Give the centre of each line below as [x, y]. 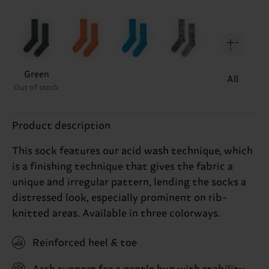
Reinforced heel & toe [85, 243]
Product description [61, 126]
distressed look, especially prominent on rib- [119, 198]
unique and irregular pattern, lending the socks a [129, 182]
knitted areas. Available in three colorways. [116, 213]
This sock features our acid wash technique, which [132, 151]
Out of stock [36, 87]
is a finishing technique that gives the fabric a [122, 167]
